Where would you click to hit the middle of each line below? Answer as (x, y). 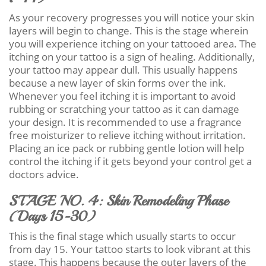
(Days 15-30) (52, 216)
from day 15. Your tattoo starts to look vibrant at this (130, 249)
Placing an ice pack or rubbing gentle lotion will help (126, 148)
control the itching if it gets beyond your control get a (130, 161)
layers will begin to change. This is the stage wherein (129, 30)
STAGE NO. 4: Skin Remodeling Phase (119, 200)
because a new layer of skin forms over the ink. (118, 83)
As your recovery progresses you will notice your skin (132, 17)
